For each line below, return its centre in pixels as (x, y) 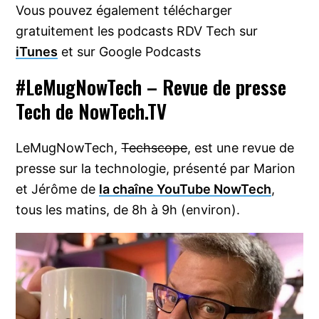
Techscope (155, 148)
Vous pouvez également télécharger (124, 11)
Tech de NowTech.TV (91, 111)
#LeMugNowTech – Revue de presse (151, 87)
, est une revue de (241, 148)
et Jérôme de (58, 189)
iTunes (37, 52)
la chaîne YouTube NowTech (185, 189)
